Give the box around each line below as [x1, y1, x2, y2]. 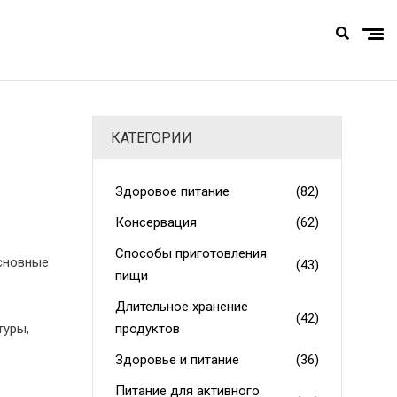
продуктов [114, 321, 180, 337]
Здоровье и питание [114, 352, 239, 368]
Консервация [114, 214, 197, 230]
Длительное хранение [114, 299, 248, 315]
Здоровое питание [114, 183, 230, 199]
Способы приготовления [114, 245, 267, 261]
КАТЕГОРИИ [110, 129, 192, 146]
